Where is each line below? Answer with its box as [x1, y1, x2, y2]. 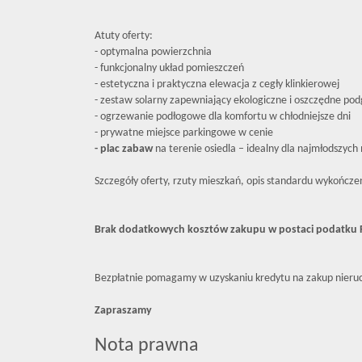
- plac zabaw [95, 143, 153, 155]
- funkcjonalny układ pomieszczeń [95, 62, 244, 74]
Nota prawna [95, 336, 199, 356]
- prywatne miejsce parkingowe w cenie [95, 127, 273, 139]
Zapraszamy [95, 305, 154, 317]
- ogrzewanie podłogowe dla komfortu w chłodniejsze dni [95, 111, 351, 123]
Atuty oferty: [95, 30, 153, 42]
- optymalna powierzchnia [95, 46, 212, 58]
